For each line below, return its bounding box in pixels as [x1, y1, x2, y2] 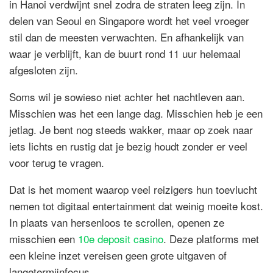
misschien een [9, 231, 78, 247]
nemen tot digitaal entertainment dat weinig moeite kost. [9, 198, 263, 214]
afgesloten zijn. [9, 62, 78, 78]
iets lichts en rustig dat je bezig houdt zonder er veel [9, 138, 247, 154]
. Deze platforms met [163, 231, 259, 247]
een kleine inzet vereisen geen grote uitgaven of [9, 247, 227, 263]
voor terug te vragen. [9, 155, 104, 171]
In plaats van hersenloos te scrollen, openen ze [9, 214, 224, 230]
